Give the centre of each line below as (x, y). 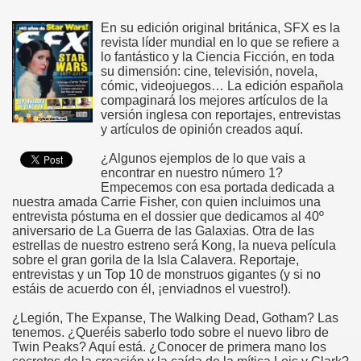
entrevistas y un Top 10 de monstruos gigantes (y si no (166, 274)
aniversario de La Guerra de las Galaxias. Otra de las (163, 230)
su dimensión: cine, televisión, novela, (209, 71)
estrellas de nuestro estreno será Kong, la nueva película (174, 245)
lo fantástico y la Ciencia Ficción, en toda (218, 56)
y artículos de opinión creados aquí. (202, 129)
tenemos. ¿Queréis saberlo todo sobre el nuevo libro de (170, 332)
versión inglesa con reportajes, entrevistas (221, 114)
